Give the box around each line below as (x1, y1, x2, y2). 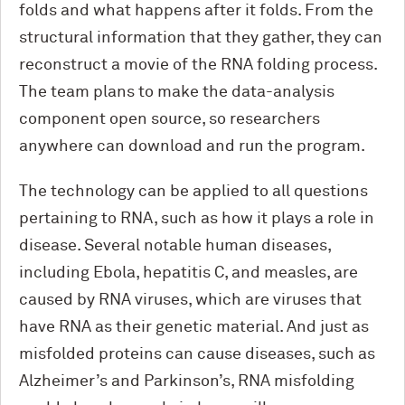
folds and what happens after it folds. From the (19, 3, 373, 19)
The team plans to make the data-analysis (19, 84, 334, 100)
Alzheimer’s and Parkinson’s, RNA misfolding (19, 373, 354, 390)
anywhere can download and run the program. (19, 138, 365, 155)
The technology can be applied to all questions (19, 184, 368, 200)
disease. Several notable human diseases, (19, 238, 331, 254)
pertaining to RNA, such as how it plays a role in (19, 211, 374, 227)
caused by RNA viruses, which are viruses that (19, 292, 362, 308)
